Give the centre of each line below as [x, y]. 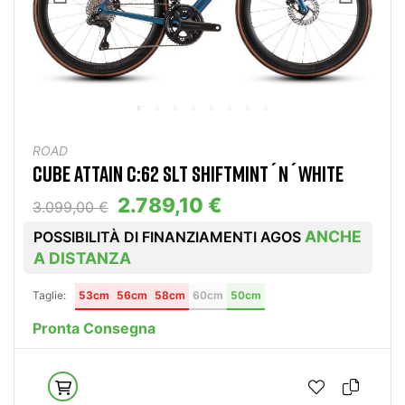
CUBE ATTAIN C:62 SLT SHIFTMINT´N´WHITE [188, 174]
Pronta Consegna [94, 329]
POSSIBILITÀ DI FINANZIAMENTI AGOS [169, 237]
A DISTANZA [82, 259]
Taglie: [49, 296]
